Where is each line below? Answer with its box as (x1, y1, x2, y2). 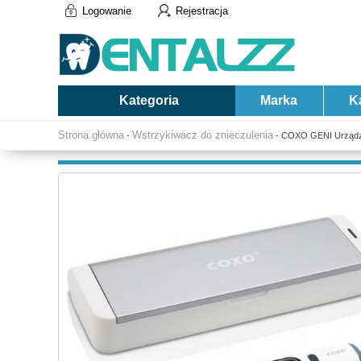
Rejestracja (176, 5, 228, 17)
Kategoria (118, 93, 179, 107)
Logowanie (82, 5, 131, 17)
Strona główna (58, 129, 124, 141)
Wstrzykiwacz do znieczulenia (132, 129, 273, 141)
